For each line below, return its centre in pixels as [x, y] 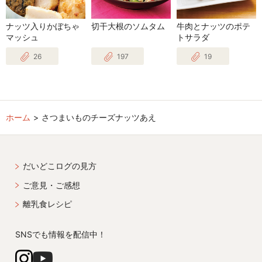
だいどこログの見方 [60, 166]
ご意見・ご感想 [51, 185]
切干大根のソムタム [128, 26]
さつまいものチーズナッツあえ [99, 118]
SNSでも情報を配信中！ [61, 235]
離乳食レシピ [47, 204]
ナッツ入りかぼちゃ [43, 26]
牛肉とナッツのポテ [213, 26]
